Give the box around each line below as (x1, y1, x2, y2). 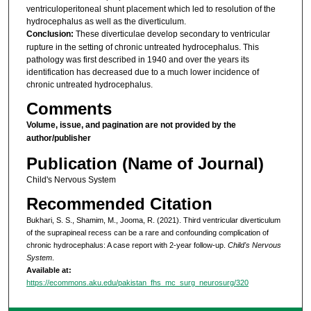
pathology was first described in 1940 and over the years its (26, 54, 249, 65)
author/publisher (26, 133, 91, 144)
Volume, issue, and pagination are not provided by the (26, 120, 236, 131)
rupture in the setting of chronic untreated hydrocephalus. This (26, 42, 259, 52)
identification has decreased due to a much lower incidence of (26, 67, 259, 77)
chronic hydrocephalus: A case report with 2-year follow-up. (26, 241, 228, 250)
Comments (26, 99, 112, 119)
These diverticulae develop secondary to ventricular (75, 28, 270, 39)
